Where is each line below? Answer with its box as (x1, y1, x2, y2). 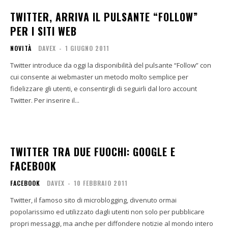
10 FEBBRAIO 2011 (74, 179, 128, 187)
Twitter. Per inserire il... (34, 96, 79, 105)
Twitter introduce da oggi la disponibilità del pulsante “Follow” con (10, 61, 211, 70)
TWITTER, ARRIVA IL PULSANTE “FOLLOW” (10, 9, 198, 24)
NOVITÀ (10, 44, 32, 52)
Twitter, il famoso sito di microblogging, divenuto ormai (10, 195, 177, 205)
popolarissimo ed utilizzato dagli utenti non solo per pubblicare (10, 207, 205, 216)
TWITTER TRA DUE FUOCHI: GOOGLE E (10, 144, 176, 159)
